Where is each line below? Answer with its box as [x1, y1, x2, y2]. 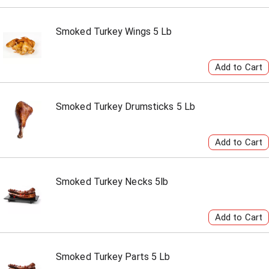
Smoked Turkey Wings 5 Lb [56, 26, 172, 37]
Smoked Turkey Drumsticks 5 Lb [56, 101, 195, 112]
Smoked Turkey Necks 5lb [56, 176, 169, 187]
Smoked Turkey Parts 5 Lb [56, 251, 171, 262]
